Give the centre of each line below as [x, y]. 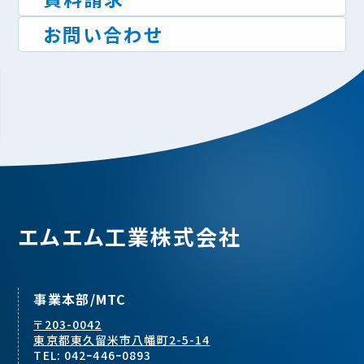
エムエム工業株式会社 [130, 236]
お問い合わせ [103, 34]
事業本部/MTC [80, 299]
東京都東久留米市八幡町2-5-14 [122, 339]
